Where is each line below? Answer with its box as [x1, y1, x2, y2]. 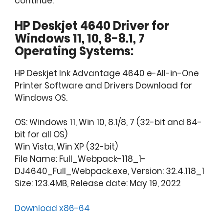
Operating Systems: [15, 43, 133, 59]
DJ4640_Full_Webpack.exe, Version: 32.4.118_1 [15, 165, 204, 177]
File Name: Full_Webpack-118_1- [15, 153, 146, 165]
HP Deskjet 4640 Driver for [15, 17, 169, 34]
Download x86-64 [15, 202, 90, 214]
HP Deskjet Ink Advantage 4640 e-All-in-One [15, 67, 199, 79]
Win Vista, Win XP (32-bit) [15, 141, 118, 153]
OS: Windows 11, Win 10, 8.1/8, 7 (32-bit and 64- [15, 116, 202, 129]
